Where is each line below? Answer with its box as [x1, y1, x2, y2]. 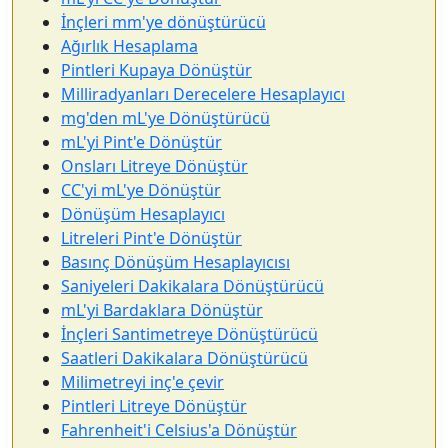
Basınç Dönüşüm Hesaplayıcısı [61, 251, 290, 273]
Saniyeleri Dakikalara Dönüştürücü [61, 275, 324, 297]
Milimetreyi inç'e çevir [61, 371, 224, 393]
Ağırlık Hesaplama [61, 35, 198, 57]
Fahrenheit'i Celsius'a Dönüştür [61, 419, 297, 441]
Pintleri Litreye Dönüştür [61, 395, 247, 417]
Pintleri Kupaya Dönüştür [61, 59, 252, 81]
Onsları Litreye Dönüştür [61, 155, 248, 177]
